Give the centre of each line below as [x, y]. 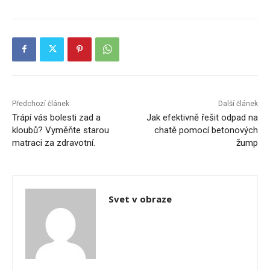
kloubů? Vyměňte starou [61, 130]
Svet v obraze [140, 199]
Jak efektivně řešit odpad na [202, 117]
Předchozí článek [41, 103]
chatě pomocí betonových [206, 130]
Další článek [238, 103]
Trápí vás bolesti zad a [56, 117]
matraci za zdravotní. [54, 143]
